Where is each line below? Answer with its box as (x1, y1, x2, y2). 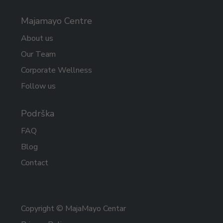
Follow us (21, 80, 56, 92)
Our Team (21, 48, 56, 60)
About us (21, 32, 54, 44)
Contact (21, 157, 49, 168)
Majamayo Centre (21, 14, 93, 27)
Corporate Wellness (21, 64, 93, 76)
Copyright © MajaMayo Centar (21, 203, 126, 214)
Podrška (21, 107, 55, 119)
